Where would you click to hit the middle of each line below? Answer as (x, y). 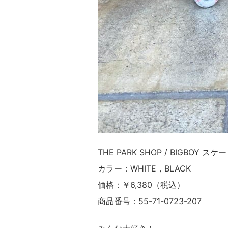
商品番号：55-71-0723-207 (150, 201)
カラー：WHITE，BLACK (144, 168)
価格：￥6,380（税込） (141, 185)
